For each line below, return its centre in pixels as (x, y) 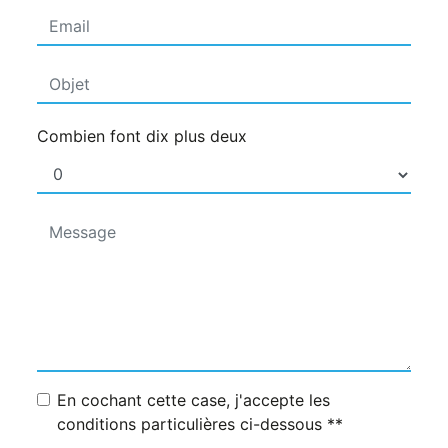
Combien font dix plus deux (142, 136)
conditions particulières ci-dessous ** (200, 424)
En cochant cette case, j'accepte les (193, 400)
